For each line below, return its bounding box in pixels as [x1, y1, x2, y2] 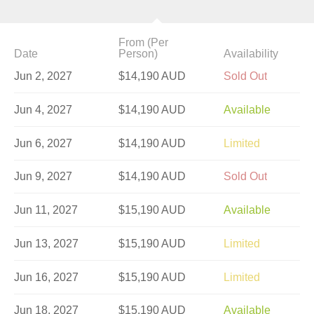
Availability [223, 48, 278, 60]
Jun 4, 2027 [14, 103, 72, 116]
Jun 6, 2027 [14, 137, 72, 149]
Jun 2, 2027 [14, 69, 72, 82]
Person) [118, 48, 158, 60]
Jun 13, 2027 [14, 237, 78, 250]
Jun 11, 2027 [14, 204, 78, 217]
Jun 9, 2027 [14, 170, 72, 183]
